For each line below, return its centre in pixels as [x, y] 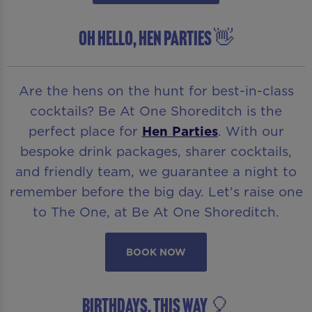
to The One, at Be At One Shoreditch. [156, 212]
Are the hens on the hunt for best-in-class [156, 91]
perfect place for [85, 131]
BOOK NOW [156, 252]
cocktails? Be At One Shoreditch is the [156, 111]
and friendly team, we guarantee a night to [156, 172]
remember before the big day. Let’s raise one [156, 192]
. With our [251, 131]
